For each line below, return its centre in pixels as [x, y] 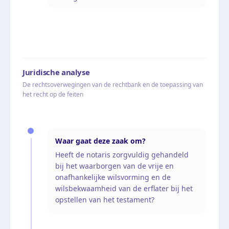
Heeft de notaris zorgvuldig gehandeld [122, 154]
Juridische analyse [56, 72]
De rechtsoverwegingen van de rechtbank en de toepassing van [113, 84]
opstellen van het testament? [105, 199]
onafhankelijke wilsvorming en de [113, 177]
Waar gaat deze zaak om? [100, 141]
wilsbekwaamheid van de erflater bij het [124, 188]
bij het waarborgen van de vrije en [114, 166]
